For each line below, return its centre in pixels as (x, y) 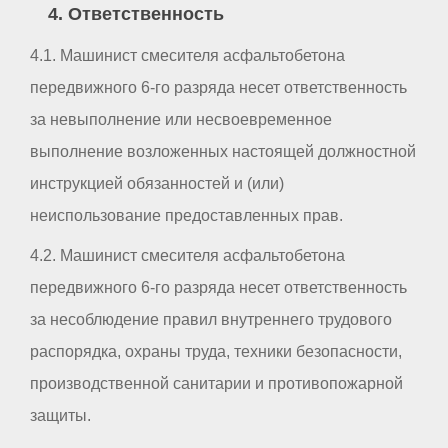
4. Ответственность (135, 13)
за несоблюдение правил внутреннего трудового (211, 320)
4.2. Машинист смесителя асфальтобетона (187, 256)
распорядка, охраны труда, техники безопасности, (216, 352)
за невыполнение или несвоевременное (181, 120)
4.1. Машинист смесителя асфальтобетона (187, 56)
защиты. (60, 416)
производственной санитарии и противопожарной (216, 384)
